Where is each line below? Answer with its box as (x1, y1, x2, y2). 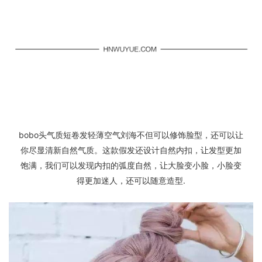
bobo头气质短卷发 (19, 129, 88, 140)
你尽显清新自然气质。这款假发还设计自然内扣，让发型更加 (20, 144, 242, 155)
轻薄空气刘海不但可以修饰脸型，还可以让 (88, 129, 243, 140)
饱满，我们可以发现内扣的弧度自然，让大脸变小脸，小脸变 (20, 160, 242, 170)
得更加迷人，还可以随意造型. (77, 175, 185, 185)
